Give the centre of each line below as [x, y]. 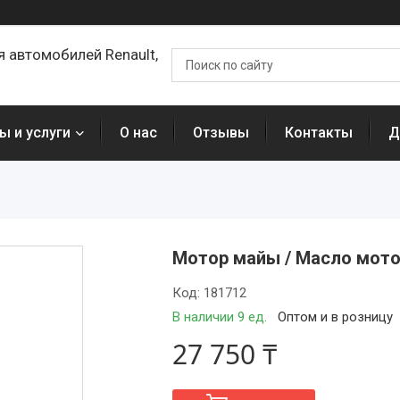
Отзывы [221, 133]
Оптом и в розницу [336, 317]
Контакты [319, 133]
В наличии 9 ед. [220, 317]
